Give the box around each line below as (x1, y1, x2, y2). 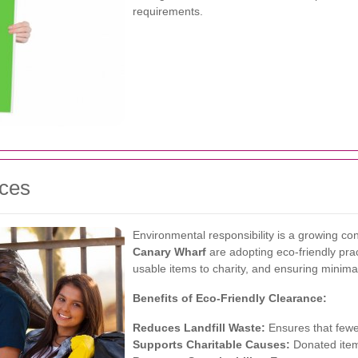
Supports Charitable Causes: (133, 338, 290, 351)
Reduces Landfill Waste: (133, 321, 265, 334)
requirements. (133, 5, 203, 18)
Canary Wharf (133, 245, 206, 258)
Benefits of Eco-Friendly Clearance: (133, 292, 327, 304)
